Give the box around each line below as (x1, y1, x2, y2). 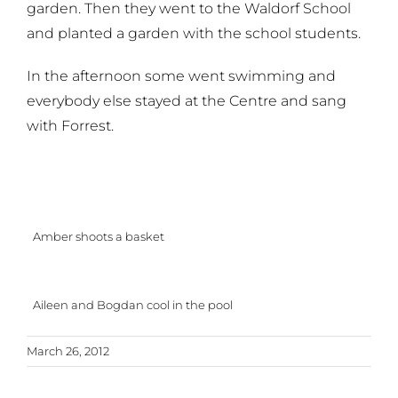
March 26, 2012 (27, 343, 109, 358)
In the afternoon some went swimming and (27, 67, 336, 84)
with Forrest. (27, 116, 114, 134)
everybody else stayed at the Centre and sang (27, 92, 346, 109)
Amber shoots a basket (32, 229, 164, 244)
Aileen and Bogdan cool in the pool (32, 298, 233, 313)
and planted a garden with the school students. (27, 24, 361, 42)
